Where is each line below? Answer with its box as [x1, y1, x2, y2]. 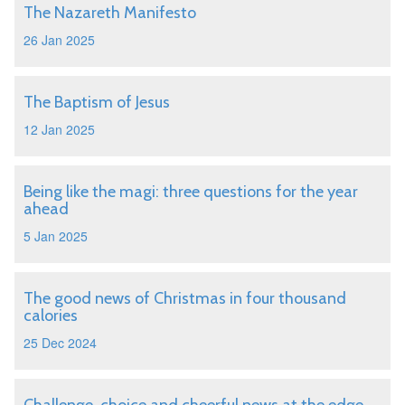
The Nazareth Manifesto [24, 3, 196, 23]
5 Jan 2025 [24, 227, 88, 245]
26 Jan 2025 [24, 31, 95, 49]
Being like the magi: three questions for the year [24, 182, 358, 202]
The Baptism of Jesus [24, 92, 170, 112]
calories [24, 306, 78, 325]
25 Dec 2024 [24, 334, 97, 352]
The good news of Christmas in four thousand [24, 288, 346, 308]
